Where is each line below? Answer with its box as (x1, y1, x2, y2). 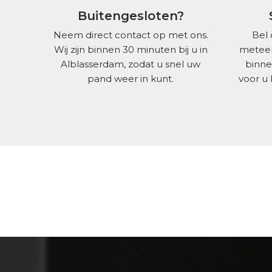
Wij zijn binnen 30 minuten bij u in (53, 44, 208, 56)
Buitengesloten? (77, 8, 184, 23)
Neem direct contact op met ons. (53, 29, 208, 41)
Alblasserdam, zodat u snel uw (61, 58, 201, 70)
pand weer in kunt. (87, 73, 174, 85)
